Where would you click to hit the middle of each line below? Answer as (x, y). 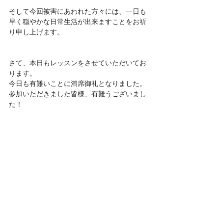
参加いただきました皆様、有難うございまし (78, 93)
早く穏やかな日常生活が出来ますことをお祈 (78, 21)
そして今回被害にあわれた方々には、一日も (78, 11)
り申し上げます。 (36, 31)
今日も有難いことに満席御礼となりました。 (78, 83)
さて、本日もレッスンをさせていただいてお (78, 62)
